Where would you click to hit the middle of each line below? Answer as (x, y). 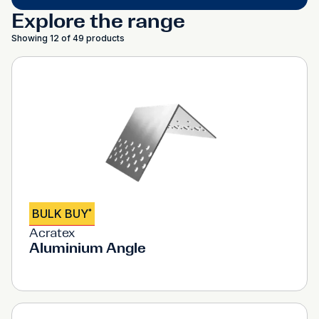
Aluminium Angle (88, 248)
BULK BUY (60, 214)
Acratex (52, 233)
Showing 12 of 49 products (68, 38)
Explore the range (98, 21)
